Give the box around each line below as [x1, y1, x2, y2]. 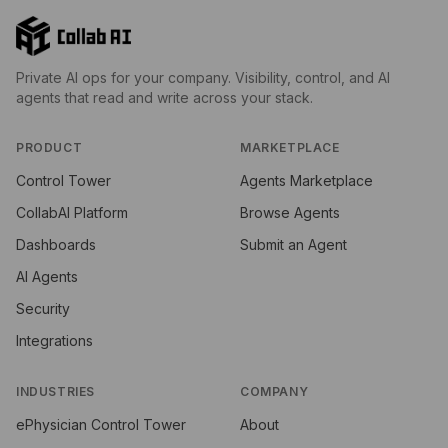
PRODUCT [16, 140, 83, 156]
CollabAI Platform [16, 204, 128, 222]
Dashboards [16, 236, 96, 254]
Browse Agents [240, 204, 340, 222]
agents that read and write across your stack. [16, 89, 313, 107]
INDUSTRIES [16, 384, 95, 400]
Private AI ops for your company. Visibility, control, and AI [16, 69, 390, 87]
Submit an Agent [240, 236, 347, 254]
